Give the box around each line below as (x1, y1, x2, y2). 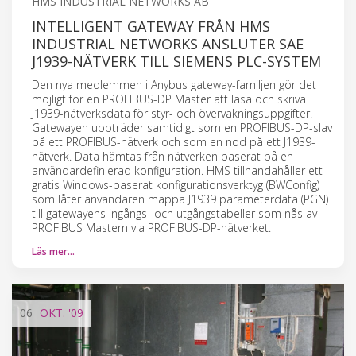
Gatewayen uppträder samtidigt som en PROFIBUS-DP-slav (32, 119, 332, 135)
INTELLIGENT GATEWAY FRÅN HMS (32, 16, 270, 36)
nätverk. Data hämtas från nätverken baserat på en (32, 148, 293, 164)
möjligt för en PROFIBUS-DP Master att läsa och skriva (32, 91, 306, 106)
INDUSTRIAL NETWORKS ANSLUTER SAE (32, 33, 304, 53)
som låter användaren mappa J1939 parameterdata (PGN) (32, 191, 328, 207)
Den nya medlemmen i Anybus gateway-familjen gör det (32, 76, 316, 92)
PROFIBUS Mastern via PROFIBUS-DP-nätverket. (32, 219, 271, 235)
